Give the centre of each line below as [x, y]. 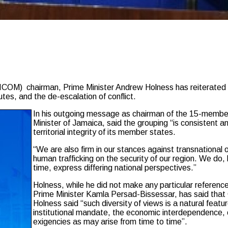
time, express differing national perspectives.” [115, 168]
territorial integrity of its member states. [104, 132]
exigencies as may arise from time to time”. [110, 222]
